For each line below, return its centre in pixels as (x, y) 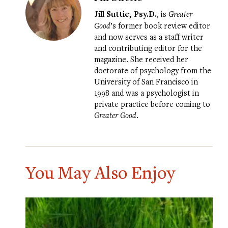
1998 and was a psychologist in (147, 93)
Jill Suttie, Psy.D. (125, 14)
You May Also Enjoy (100, 173)
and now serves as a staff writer (149, 37)
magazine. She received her (141, 59)
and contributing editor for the (148, 48)
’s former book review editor (160, 26)
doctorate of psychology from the (153, 70)
